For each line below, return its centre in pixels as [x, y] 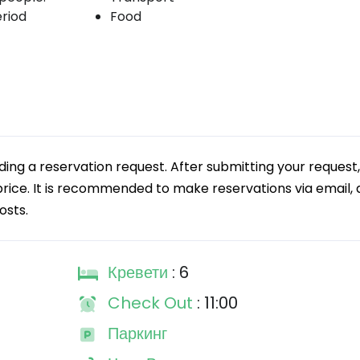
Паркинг [137, 333]
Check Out [152, 303]
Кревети [139, 272]
